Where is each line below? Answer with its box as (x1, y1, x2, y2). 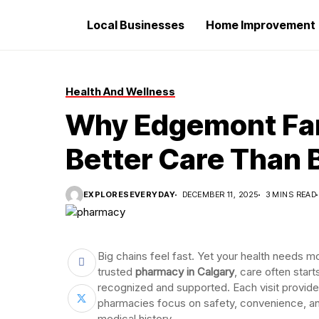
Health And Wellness (66, 85, 175, 98)
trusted (98, 264, 135, 278)
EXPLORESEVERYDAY (83, 189, 176, 199)
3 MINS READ (265, 189, 317, 199)
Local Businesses (87, 18, 184, 32)
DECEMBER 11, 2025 (182, 189, 258, 199)
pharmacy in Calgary (135, 264, 234, 278)
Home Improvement (206, 18, 315, 32)
